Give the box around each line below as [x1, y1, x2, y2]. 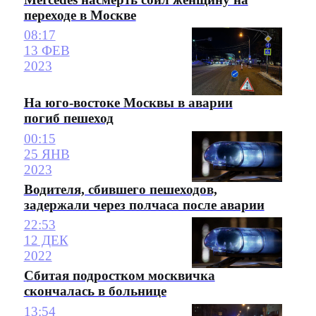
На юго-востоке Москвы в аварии [23, 95, 233, 111]
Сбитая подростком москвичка [23, 268, 215, 284]
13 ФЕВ [23, 43, 70, 59]
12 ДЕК [23, 233, 68, 248]
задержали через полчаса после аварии [23, 197, 265, 212]
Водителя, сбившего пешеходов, [23, 181, 217, 197]
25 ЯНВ [23, 146, 70, 162]
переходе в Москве [23, 8, 136, 23]
